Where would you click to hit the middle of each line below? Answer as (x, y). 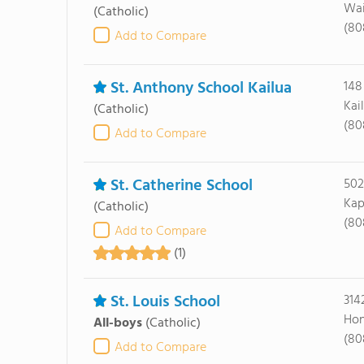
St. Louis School (165, 302)
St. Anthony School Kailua (201, 89)
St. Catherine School (181, 186)
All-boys (117, 323)
